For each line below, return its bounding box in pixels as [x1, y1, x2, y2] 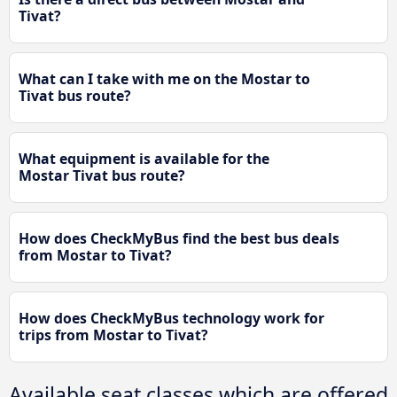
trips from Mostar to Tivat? [19, 325, 208, 346]
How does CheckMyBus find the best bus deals [19, 229, 339, 249]
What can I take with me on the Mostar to [19, 69, 310, 90]
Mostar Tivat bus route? [19, 166, 185, 186]
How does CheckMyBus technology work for [19, 308, 324, 329]
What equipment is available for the [19, 149, 269, 169]
